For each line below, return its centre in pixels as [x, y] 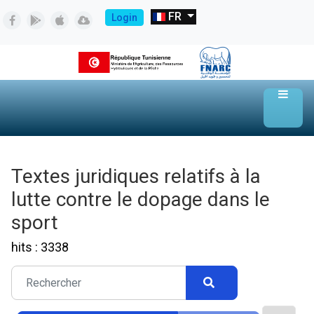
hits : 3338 [40, 247]
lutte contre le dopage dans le [141, 200]
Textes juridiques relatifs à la [136, 177]
